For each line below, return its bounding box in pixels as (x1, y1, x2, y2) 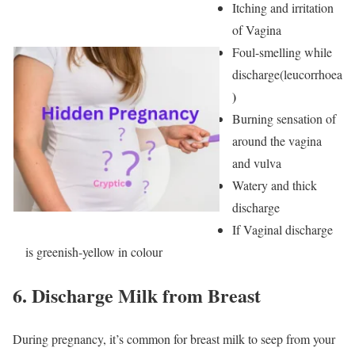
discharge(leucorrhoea (232, 66, 342, 83)
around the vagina (232, 132, 322, 150)
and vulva (232, 155, 281, 172)
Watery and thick (232, 177, 317, 194)
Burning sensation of (232, 110, 336, 128)
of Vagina (232, 21, 281, 39)
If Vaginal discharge (232, 221, 333, 239)
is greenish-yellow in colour (25, 243, 162, 261)
